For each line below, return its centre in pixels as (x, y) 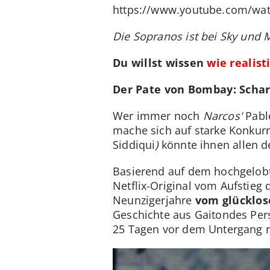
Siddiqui (134, 145)
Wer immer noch (158, 116)
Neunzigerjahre (154, 200)
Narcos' (222, 116)
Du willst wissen (160, 63)
